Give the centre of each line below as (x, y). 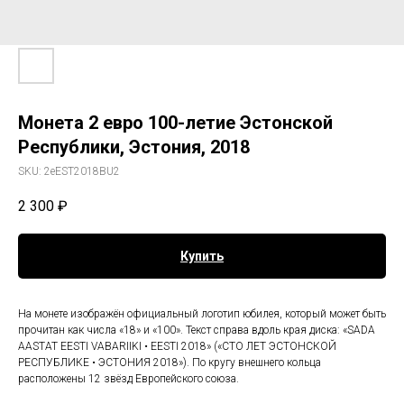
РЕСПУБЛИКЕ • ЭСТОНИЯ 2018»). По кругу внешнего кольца (170, 363)
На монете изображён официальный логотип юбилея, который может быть (202, 314)
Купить (202, 257)
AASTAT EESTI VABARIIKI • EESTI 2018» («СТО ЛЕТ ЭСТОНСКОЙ (177, 347)
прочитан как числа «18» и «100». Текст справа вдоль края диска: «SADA (197, 331)
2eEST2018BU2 (82, 171)
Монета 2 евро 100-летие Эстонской (175, 123)
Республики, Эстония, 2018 (134, 147)
